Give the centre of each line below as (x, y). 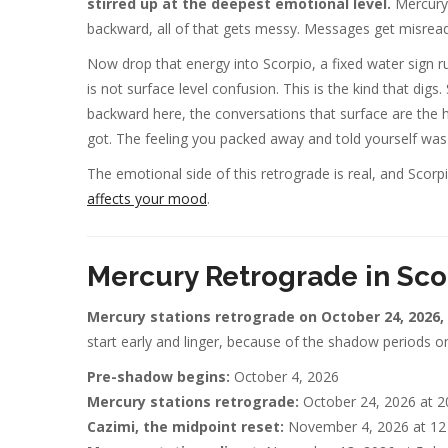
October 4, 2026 (284, 377)
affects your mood (147, 198)
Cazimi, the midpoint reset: (185, 427)
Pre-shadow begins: (158, 377)
